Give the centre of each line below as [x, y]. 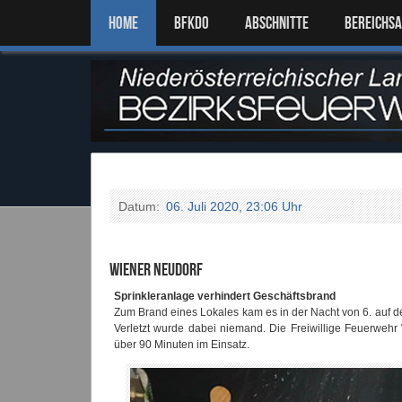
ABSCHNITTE [277, 23]
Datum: [141, 206]
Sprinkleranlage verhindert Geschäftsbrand [225, 296]
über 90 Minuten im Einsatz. [182, 345]
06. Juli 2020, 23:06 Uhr [234, 206]
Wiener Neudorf [156, 269]
